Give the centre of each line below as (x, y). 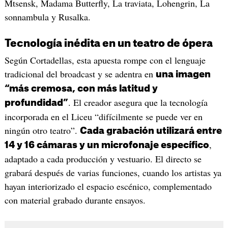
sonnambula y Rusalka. (47, 17)
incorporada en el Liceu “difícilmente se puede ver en (103, 117)
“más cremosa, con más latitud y (81, 89)
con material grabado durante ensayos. (75, 200)
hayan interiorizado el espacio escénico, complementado (108, 187)
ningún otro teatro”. (42, 131)
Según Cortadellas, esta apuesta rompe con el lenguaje (105, 60)
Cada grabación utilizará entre (151, 131)
